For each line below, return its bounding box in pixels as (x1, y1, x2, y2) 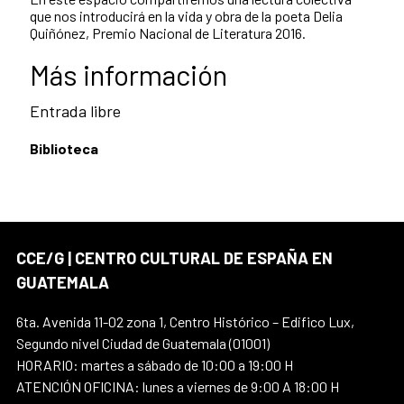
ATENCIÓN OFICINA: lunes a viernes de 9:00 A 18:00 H (16, 378, 339, 396)
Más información (30, 58, 227, 92)
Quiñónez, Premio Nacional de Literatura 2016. (30, 24, 306, 42)
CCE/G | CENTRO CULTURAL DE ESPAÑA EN (16, 248, 333, 269)
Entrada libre (30, 101, 121, 122)
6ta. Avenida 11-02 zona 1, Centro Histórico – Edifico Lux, (16, 313, 354, 331)
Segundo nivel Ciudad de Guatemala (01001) (16, 335, 270, 353)
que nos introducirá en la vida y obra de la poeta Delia (30, 7, 343, 25)
